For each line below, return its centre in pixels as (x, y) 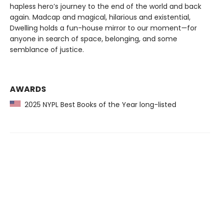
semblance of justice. (47, 50)
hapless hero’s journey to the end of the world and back (106, 7)
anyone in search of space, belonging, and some (94, 39)
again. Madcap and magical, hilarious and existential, (100, 17)
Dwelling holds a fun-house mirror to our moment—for (103, 28)
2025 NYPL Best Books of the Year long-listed (98, 105)
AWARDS (28, 89)
